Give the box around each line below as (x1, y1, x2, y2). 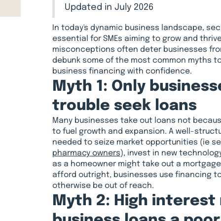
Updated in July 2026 (64, 3, 153, 12)
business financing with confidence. (52, 68, 192, 76)
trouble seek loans (52, 98, 197, 114)
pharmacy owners (52, 149, 120, 158)
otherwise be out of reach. (52, 182, 154, 190)
